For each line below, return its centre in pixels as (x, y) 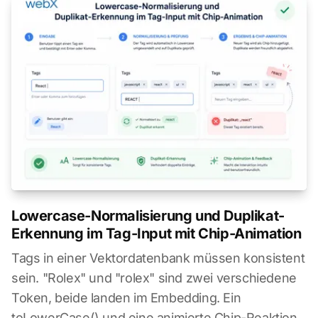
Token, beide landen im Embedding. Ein (126, 298)
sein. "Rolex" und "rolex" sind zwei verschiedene (154, 278)
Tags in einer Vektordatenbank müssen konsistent (158, 258)
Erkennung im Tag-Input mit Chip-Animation (157, 234)
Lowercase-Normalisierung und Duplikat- (148, 216)
